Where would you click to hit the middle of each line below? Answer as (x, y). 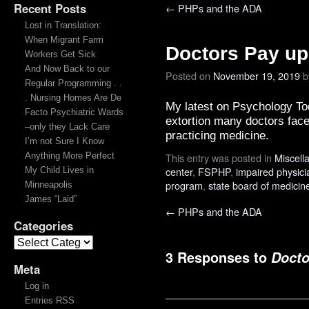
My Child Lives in (59, 170)
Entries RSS (49, 300)
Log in (37, 286)
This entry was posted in (220, 158)
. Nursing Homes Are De (73, 98)
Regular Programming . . (73, 83)
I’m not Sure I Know (64, 141)
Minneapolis (48, 185)
